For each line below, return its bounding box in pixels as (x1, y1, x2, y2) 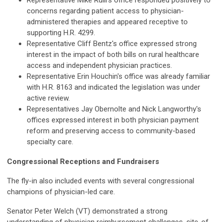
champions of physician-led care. (7, 187, 115, 197)
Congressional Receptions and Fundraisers (7, 157, 159, 166)
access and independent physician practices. (27, 61, 172, 70)
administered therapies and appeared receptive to (27, 17, 188, 27)
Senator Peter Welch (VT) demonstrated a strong (7, 207, 167, 216)
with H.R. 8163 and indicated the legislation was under (27, 83, 200, 92)
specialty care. (27, 137, 73, 147)
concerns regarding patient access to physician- (27, 6, 184, 16)
